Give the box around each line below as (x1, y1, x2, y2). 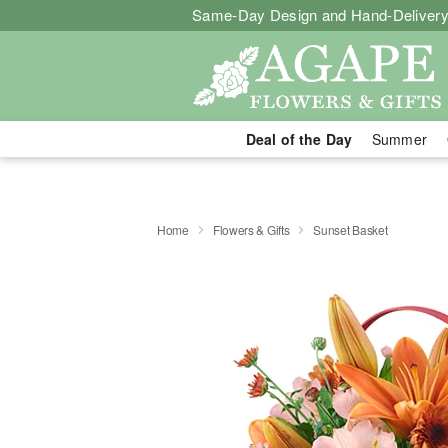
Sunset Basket (313, 220, 388, 238)
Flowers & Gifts (212, 220, 290, 238)
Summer (372, 129, 427, 149)
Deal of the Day (245, 129, 352, 149)
